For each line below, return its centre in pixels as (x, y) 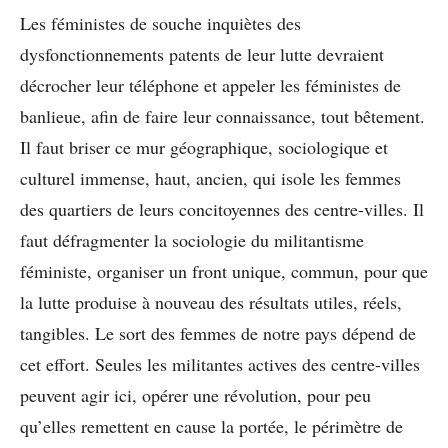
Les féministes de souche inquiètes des (160, 22)
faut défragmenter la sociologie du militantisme (192, 239)
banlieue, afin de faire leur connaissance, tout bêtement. (222, 115)
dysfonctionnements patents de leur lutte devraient (202, 53)
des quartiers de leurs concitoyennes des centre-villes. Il (222, 208)
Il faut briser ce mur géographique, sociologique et (204, 146)
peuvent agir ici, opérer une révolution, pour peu (195, 394)
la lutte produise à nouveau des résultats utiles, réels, (211, 301)
